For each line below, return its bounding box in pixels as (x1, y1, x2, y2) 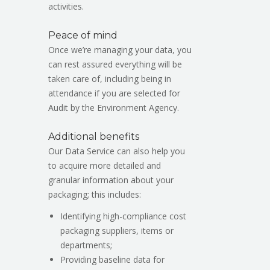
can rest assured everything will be (48, 58, 182, 70)
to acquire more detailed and (48, 159, 161, 171)
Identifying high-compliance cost (60, 210, 186, 222)
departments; (60, 239, 112, 251)
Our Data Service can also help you (48, 145, 185, 157)
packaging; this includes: (48, 188, 141, 200)
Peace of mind (48, 29, 118, 41)
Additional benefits (48, 130, 139, 142)
